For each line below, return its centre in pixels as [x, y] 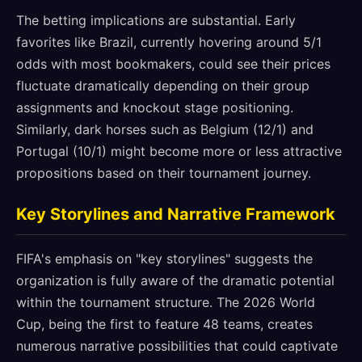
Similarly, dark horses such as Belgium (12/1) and [165, 129]
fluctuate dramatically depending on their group [163, 86]
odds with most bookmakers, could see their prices [173, 64]
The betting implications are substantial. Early [156, 20]
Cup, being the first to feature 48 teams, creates [164, 324]
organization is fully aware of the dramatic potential [175, 280]
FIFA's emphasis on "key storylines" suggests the [164, 259]
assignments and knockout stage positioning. [155, 107]
